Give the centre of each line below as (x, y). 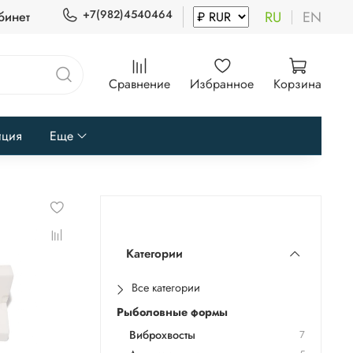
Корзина (297, 84)
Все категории (166, 288)
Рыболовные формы (173, 312)
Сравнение (139, 84)
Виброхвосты (163, 335)
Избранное (222, 84)
